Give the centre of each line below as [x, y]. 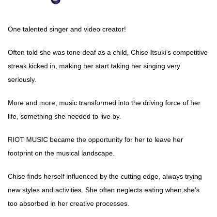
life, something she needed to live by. [64, 116]
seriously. [22, 79]
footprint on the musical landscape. [61, 153]
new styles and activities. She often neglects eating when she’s [104, 190]
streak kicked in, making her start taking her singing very [94, 66]
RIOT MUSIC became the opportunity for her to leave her [95, 139]
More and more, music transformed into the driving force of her [104, 102]
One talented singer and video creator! [67, 29]
